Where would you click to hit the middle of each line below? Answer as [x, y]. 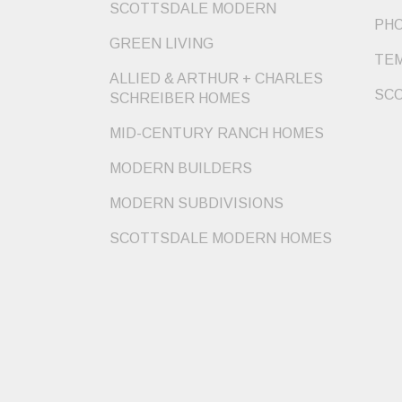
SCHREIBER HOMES [180, 98]
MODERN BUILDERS [181, 168]
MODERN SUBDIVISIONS [197, 203]
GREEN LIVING [162, 43]
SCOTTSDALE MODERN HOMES [221, 238]
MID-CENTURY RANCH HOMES [217, 133]
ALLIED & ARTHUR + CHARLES [216, 78]
